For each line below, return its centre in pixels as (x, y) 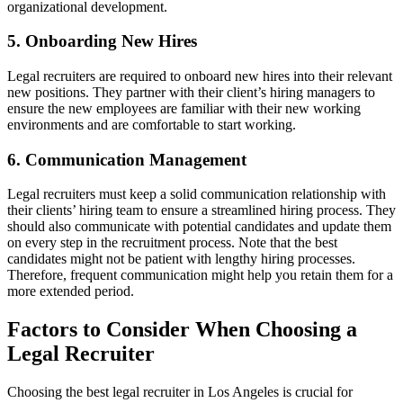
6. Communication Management (127, 159)
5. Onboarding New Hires (102, 41)
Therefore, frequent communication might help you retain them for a (200, 275)
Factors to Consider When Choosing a (182, 330)
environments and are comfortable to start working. (153, 125)
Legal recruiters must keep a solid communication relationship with (197, 194)
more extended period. (72, 291)
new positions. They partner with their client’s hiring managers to (191, 93)
